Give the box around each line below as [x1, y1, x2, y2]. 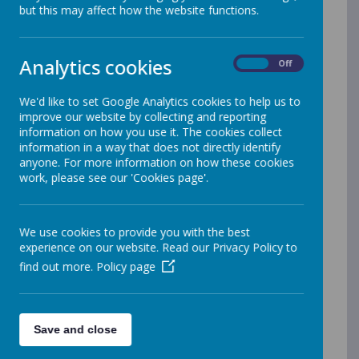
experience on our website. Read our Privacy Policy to [19, 240, 297, 255]
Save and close [34, 323, 117, 336]
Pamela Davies [119, 225, 229, 246]
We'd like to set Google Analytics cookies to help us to [19, 94, 301, 109]
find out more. [19, 259, 96, 274]
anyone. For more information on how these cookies [19, 155, 294, 170]
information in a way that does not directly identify [19, 139, 280, 155]
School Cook [128, 253, 220, 274]
